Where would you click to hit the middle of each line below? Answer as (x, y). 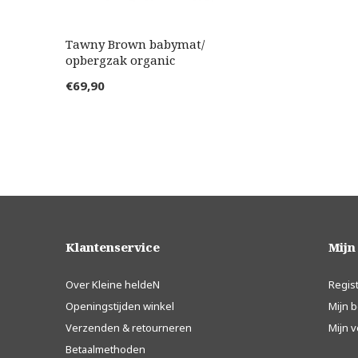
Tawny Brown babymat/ (135, 44)
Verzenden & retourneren (129, 328)
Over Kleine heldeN (113, 285)
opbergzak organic (120, 60)
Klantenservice (113, 247)
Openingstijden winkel (120, 306)
